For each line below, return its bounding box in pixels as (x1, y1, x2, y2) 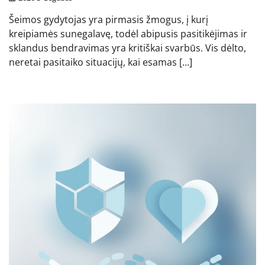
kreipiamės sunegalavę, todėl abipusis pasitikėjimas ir (9, 27, 247, 40)
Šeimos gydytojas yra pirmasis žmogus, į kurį (9, 12, 208, 26)
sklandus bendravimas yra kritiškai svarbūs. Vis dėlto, (9, 41, 246, 54)
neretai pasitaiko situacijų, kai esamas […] (9, 55, 192, 69)
